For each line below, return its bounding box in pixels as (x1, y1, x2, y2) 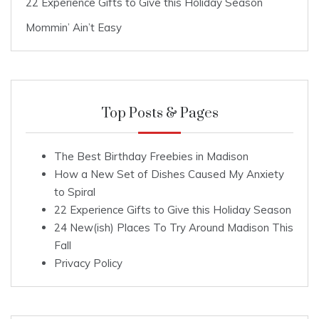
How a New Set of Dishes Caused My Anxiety (54, 167, 284, 181)
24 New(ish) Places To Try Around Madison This (54, 220, 293, 234)
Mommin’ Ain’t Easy (26, 20, 122, 34)
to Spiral (54, 184, 95, 199)
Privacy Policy (54, 256, 122, 270)
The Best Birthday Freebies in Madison (54, 149, 249, 163)
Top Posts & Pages (100, 104, 219, 122)
